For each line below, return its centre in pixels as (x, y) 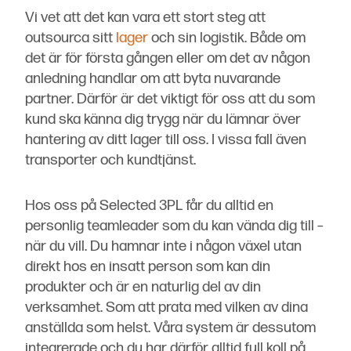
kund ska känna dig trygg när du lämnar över (163, 120)
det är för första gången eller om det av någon (168, 59)
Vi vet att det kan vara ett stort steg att (145, 18)
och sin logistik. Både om (227, 38)
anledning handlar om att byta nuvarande (153, 79)
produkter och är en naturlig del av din (143, 288)
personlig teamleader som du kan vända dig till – (174, 226)
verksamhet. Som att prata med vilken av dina (166, 308)
